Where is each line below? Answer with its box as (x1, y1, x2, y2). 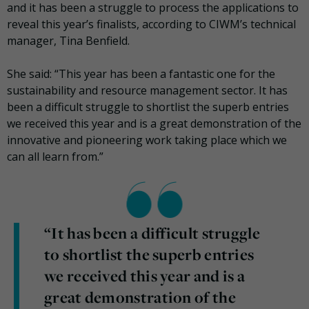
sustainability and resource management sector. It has (7, 83, 288, 99)
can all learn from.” (7, 149, 103, 165)
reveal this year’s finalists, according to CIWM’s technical (7, 17, 296, 32)
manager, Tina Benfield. (7, 33, 130, 49)
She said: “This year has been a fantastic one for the (7, 66, 275, 82)
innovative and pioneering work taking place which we (7, 132, 287, 148)
